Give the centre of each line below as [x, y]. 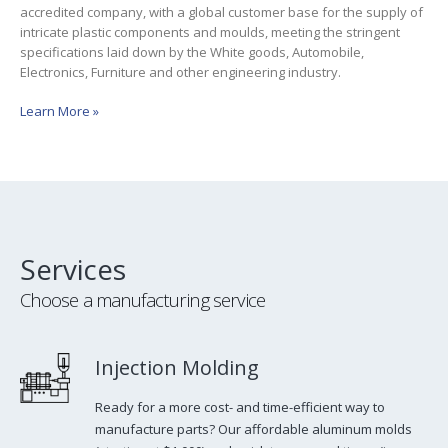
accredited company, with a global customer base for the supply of [221, 12]
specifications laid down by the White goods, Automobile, [192, 52]
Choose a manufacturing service [143, 299]
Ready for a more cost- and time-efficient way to [240, 406]
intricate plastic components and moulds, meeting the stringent [210, 32]
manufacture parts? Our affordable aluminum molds [253, 428]
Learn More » [59, 110]
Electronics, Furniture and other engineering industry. [180, 72]
